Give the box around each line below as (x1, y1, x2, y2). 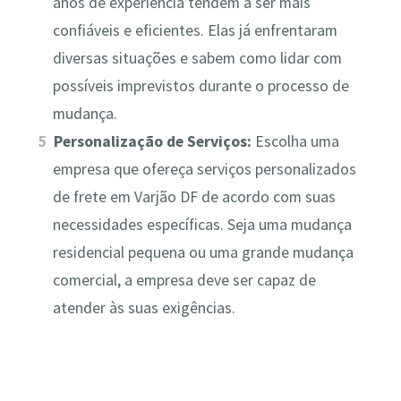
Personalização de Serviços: (54, 132, 252, 152)
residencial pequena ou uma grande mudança (52, 243, 354, 263)
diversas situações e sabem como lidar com (52, 48, 342, 69)
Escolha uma (252, 132, 340, 152)
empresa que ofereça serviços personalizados (52, 159, 356, 180)
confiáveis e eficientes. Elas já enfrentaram (52, 21, 337, 41)
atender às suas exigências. (52, 298, 235, 319)
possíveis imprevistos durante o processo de (52, 76, 349, 97)
